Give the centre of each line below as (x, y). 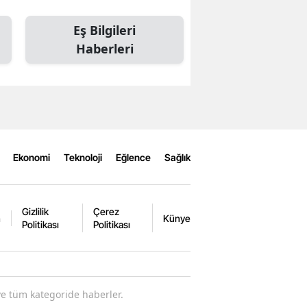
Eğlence (133, 157)
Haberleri (105, 48)
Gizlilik (36, 212)
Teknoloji (83, 157)
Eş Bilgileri (105, 30)
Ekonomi (32, 157)
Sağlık (177, 157)
